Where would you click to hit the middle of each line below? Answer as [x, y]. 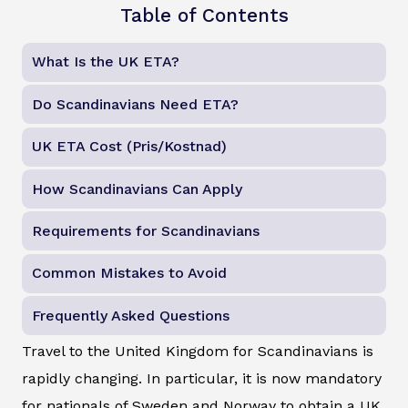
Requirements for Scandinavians [146, 230]
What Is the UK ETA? [106, 62]
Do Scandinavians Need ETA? [136, 104]
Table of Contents [204, 15]
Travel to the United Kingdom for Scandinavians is [198, 352]
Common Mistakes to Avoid [130, 273]
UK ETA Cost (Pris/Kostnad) [130, 147]
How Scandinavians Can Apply [138, 189]
